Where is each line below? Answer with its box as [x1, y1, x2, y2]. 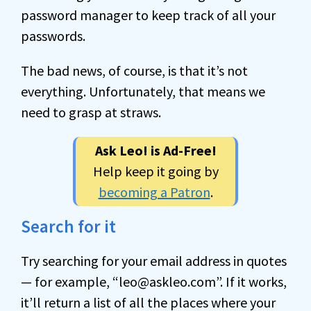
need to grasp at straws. [21, 103, 161, 121]
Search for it [21, 215, 116, 237]
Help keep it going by [92, 162, 219, 180]
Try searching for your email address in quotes [21, 252, 287, 269]
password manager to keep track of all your [21, 6, 276, 24]
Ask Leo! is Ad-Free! [94, 142, 217, 159]
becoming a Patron [98, 183, 210, 201]
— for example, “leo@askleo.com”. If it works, [21, 273, 287, 290]
